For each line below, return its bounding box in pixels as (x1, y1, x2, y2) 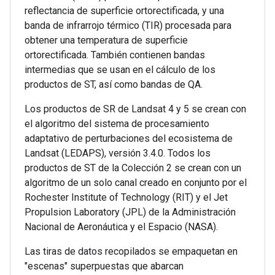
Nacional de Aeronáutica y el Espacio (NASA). (25, 221, 218, 233)
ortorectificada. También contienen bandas (25, 49, 205, 61)
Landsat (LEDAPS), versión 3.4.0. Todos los (25, 147, 211, 159)
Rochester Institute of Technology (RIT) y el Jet (25, 192, 228, 203)
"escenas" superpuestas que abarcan (25, 260, 184, 272)
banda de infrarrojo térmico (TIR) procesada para (25, 20, 231, 31)
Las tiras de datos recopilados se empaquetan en (25, 246, 238, 257)
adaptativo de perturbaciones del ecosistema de (25, 133, 233, 144)
